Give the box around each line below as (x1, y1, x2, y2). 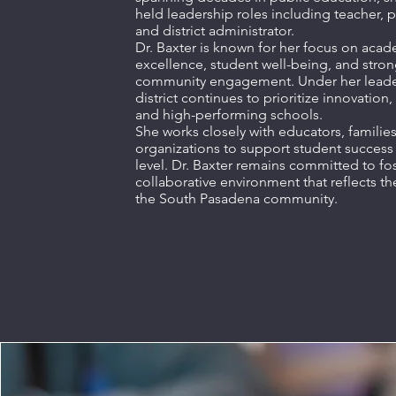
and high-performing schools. (134, 106, 323, 123)
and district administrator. (134, 22, 294, 39)
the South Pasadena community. (134, 190, 338, 207)
